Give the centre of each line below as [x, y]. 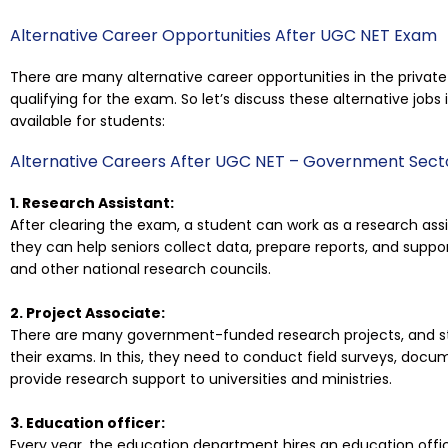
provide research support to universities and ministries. [201, 379]
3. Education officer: [87, 423]
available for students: [87, 120]
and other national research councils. [140, 268]
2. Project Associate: [87, 313]
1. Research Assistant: [92, 202]
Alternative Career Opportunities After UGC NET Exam [223, 35]
